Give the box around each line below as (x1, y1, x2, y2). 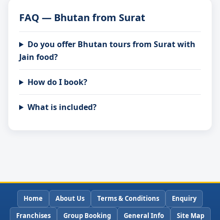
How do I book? (27, 77, 87, 87)
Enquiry (172, 194, 196, 203)
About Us (55, 194, 84, 203)
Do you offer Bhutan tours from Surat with (27, 39, 195, 50)
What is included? (27, 102, 97, 112)
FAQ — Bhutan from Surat (19, 11, 145, 24)
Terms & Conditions (97, 194, 159, 203)
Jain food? (19, 52, 58, 62)
